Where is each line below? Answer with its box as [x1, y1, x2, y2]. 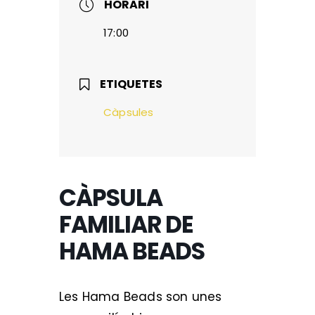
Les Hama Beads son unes [58, 288, 222, 305]
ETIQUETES [100, 76, 163, 92]
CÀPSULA [59, 181, 162, 214]
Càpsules [103, 105, 154, 120]
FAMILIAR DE [59, 208, 193, 241]
